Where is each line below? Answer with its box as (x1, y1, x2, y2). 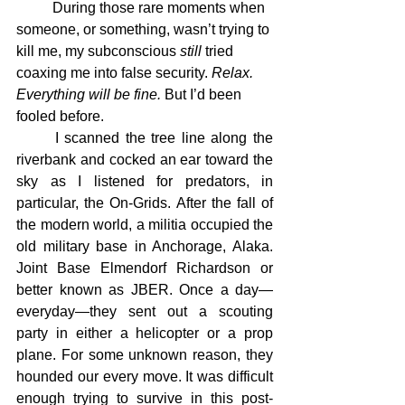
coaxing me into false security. (16, 65, 212, 80)
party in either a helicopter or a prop (16, 325, 273, 341)
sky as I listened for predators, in (16, 174, 273, 189)
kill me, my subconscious (16, 43, 180, 59)
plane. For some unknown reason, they (16, 347, 273, 363)
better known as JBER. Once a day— (16, 282, 273, 297)
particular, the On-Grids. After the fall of (16, 195, 273, 211)
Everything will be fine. (16, 87, 161, 102)
